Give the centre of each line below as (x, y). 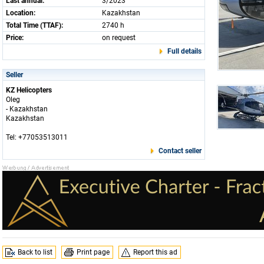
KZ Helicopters (29, 90)
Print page (93, 252)
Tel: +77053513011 (37, 137)
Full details (184, 51)
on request (119, 38)
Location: (21, 13)
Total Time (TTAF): (34, 25)
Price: (15, 38)
